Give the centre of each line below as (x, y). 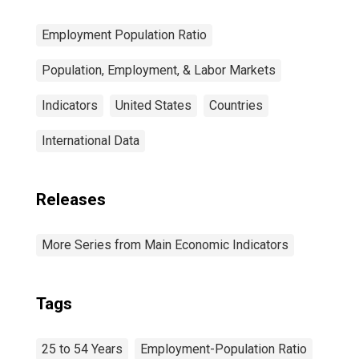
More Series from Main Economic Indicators (165, 245)
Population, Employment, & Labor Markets (159, 70)
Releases (71, 200)
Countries (236, 105)
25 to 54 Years (82, 349)
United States (153, 105)
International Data (91, 141)
